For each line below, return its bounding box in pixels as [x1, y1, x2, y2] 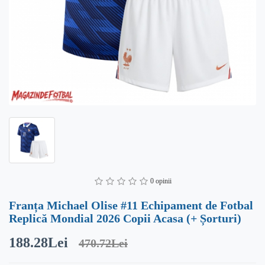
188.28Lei [9, 235, 68, 250]
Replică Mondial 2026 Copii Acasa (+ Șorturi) [9, 212, 241, 225]
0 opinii [150, 177, 172, 185]
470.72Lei [79, 237, 128, 250]
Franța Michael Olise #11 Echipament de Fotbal [9, 199, 253, 212]
